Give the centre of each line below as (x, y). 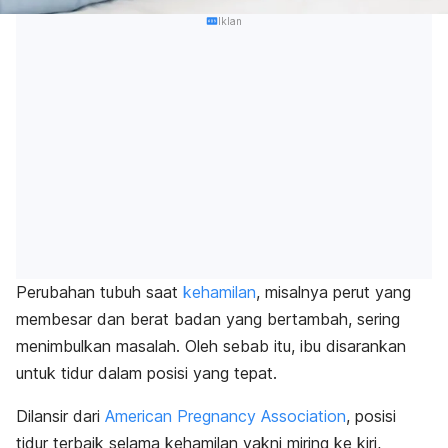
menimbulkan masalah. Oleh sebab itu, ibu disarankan (211, 346)
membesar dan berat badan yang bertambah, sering (208, 319)
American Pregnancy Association (225, 416)
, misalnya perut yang (333, 292)
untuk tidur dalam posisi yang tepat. (146, 373)
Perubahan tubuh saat (99, 292)
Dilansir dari (60, 416)
